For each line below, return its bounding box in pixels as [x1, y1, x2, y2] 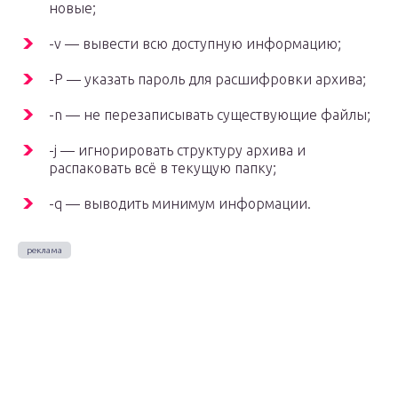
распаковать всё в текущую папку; [49, 160, 276, 177]
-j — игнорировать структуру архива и [49, 142, 306, 159]
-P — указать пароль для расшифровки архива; [49, 71, 366, 88]
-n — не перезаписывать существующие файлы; [49, 107, 370, 123]
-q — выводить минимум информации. [49, 195, 311, 212]
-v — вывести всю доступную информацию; [49, 36, 341, 52]
